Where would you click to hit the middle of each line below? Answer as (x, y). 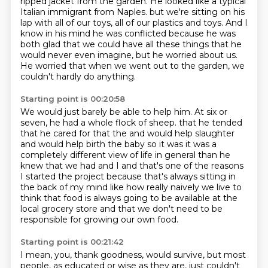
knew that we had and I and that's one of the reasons (132, 166)
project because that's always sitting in (155, 176)
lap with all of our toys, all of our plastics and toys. (123, 23)
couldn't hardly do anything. (78, 77)
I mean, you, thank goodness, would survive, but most (133, 255)
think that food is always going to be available (116, 198)
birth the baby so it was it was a (151, 144)
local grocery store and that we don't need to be (121, 209)
